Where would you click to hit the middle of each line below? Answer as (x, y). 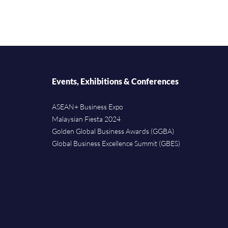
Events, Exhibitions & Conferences (115, 81)
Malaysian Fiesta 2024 (86, 119)
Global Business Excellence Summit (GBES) (116, 144)
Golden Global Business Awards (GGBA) (113, 131)
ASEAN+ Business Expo (88, 107)
